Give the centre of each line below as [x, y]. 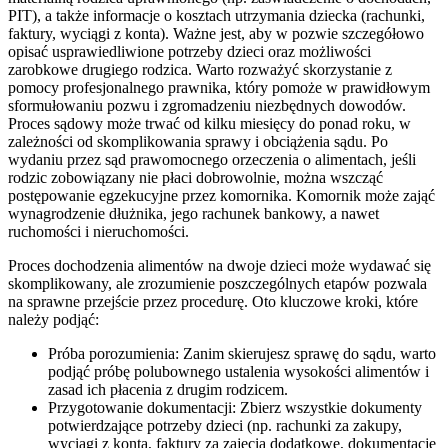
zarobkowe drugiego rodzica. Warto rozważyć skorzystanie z [200, 70]
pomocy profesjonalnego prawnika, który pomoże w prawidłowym [219, 88]
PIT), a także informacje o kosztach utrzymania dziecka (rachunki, [216, 16]
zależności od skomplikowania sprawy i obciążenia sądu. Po [198, 142]
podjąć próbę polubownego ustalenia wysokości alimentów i [238, 372]
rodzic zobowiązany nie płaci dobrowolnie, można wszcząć [195, 178]
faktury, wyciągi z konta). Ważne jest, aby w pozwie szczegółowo [216, 34]
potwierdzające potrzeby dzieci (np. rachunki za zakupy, [225, 426]
